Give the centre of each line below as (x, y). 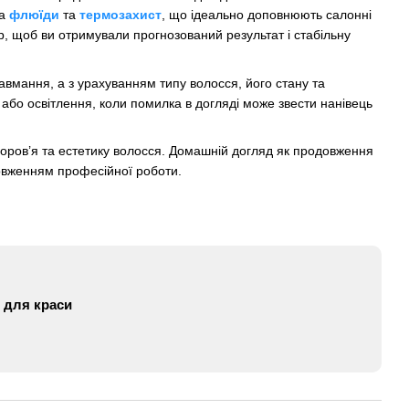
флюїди (34, 15)
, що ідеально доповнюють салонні (267, 15)
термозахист (121, 15)
